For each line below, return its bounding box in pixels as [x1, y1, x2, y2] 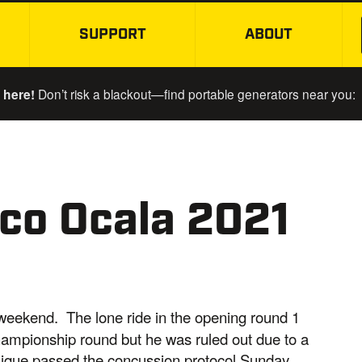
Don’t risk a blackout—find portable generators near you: [34, 84, 356, 103]
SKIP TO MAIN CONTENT [180, 34, 357, 55]
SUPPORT [78, 24, 146, 45]
